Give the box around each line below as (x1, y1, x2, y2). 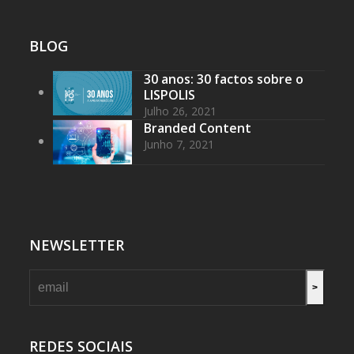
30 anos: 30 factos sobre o (144, 70, 304, 88)
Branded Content (144, 119, 252, 137)
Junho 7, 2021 (144, 137, 215, 153)
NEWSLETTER (29, 235, 125, 254)
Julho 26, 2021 (144, 104, 217, 119)
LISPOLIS (144, 86, 196, 104)
